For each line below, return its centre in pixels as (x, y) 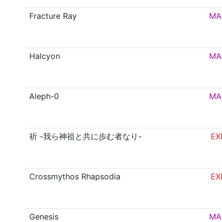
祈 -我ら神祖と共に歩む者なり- (86, 137)
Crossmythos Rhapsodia (75, 177)
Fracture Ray (53, 16)
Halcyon (45, 56)
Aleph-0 (44, 96)
